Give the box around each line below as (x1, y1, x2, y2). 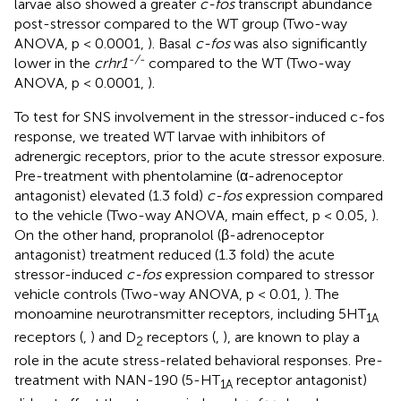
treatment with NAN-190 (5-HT (14, 371, 220, 388)
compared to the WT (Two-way (145, 54, 351, 72)
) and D (90, 328, 136, 346)
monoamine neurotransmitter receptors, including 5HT (14, 304, 366, 322)
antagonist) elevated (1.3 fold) (14, 186, 207, 204)
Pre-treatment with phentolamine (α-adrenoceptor (14, 166, 343, 184)
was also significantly (230, 34, 367, 52)
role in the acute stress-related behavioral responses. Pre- (14, 352, 383, 369)
